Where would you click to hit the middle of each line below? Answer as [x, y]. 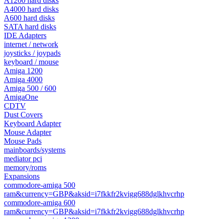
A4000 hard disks [31, 9]
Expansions [22, 176]
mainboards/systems [35, 150]
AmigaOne [21, 97]
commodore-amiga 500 [40, 185]
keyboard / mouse [31, 62]
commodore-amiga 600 [40, 203]
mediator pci [23, 159]
